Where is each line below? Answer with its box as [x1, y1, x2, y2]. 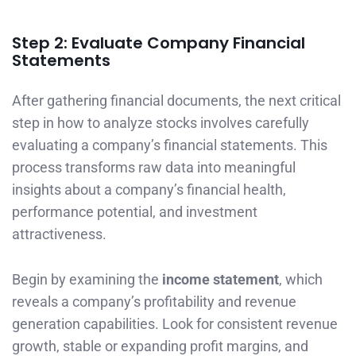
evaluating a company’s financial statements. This [12, 137, 327, 154]
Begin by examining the [12, 271, 162, 288]
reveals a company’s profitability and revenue [12, 293, 296, 311]
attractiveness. [12, 226, 106, 243]
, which [279, 271, 323, 288]
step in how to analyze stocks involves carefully [12, 114, 309, 132]
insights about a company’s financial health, [12, 181, 286, 199]
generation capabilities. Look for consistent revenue [12, 315, 338, 333]
